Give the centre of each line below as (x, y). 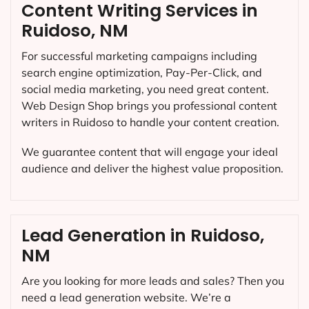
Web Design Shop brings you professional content (149, 105)
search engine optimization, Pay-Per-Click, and (142, 72)
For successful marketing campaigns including (139, 56)
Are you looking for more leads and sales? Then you (153, 281)
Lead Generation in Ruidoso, (143, 236)
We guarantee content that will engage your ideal (150, 151)
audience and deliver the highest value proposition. (152, 168)
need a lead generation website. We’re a (126, 298)
